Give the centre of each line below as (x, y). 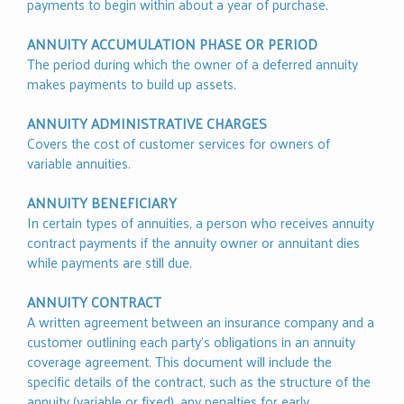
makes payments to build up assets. (132, 84)
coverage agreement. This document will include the (179, 362)
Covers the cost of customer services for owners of (179, 143)
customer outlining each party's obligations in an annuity (191, 342)
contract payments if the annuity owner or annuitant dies (193, 243)
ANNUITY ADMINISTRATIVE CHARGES (147, 124)
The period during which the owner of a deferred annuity (193, 64)
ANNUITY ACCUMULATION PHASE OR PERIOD (172, 44)
